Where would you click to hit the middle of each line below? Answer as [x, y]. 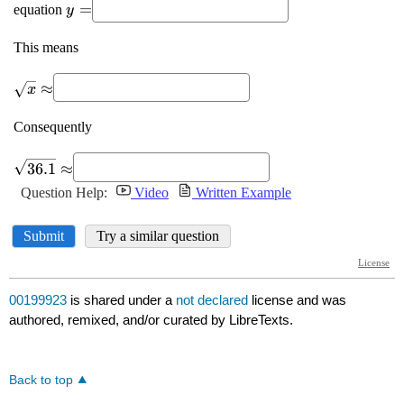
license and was [299, 300]
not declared [214, 300]
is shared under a [122, 300]
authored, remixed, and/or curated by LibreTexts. [151, 320]
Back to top [41, 381]
